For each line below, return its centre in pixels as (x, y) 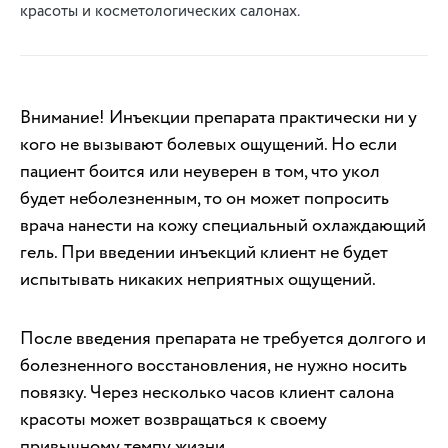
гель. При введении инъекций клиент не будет (204, 252)
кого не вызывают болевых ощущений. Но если (208, 144)
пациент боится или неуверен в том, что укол (200, 171)
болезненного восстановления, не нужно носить (213, 365)
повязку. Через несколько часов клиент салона (207, 392)
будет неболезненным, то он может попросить (204, 198)
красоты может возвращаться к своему (173, 419)
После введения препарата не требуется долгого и (223, 338)
